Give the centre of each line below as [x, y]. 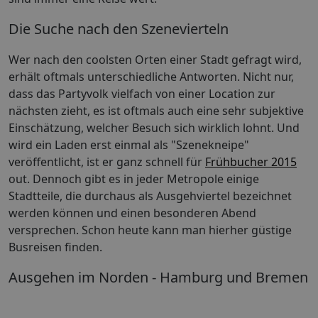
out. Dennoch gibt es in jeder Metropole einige [134, 179]
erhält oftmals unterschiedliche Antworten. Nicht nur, [151, 77]
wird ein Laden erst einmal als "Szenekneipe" [129, 145]
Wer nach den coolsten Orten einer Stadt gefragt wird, [155, 60]
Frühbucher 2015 [251, 162]
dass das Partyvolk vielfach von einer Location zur [142, 94]
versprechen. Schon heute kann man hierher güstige [150, 230]
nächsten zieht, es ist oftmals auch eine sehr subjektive [156, 111]
